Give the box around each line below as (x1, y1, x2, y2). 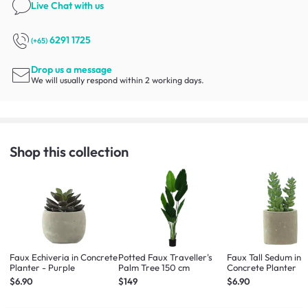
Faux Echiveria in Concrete (10, 252, 118, 263)
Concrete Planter (227, 262, 297, 274)
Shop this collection (10, 142, 129, 160)
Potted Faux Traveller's (118, 252, 213, 263)
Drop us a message (31, 63, 113, 76)
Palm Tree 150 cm (118, 262, 190, 274)
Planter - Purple (10, 262, 75, 274)
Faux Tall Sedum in (227, 252, 302, 263)
